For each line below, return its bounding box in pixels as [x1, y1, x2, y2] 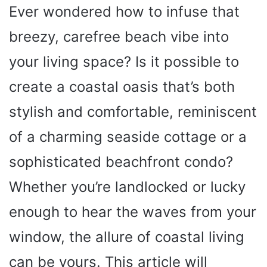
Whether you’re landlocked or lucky [9, 178, 246, 195]
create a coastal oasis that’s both [9, 78, 235, 95]
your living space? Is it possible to [9, 53, 239, 70]
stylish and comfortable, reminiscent [9, 103, 257, 120]
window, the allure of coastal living [9, 228, 244, 246]
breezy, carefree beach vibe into [9, 28, 229, 45]
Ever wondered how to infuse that [9, 3, 240, 20]
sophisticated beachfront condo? [9, 153, 233, 170]
